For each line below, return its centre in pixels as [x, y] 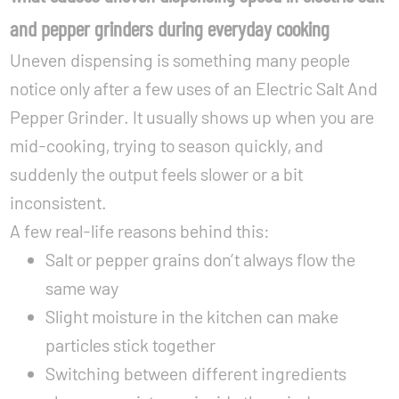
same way [82, 288]
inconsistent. [59, 202]
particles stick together [131, 345]
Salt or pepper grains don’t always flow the [201, 259]
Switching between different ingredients [196, 373]
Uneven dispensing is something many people [180, 60]
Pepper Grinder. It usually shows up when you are [192, 117]
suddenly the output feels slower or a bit [157, 174]
